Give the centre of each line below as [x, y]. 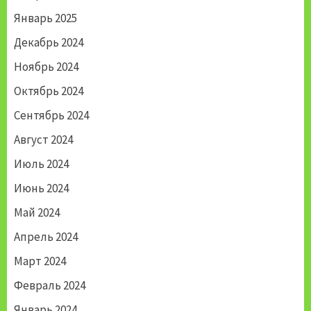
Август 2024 [43, 140]
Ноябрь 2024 [46, 67]
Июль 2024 [41, 164]
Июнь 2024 [41, 188]
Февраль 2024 [50, 286]
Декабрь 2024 [49, 43]
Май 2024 [37, 213]
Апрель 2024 [46, 237]
